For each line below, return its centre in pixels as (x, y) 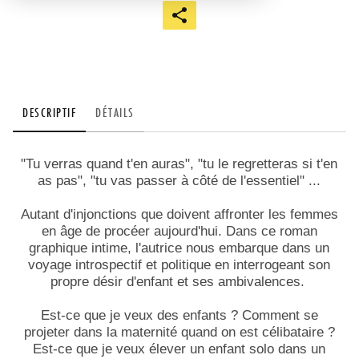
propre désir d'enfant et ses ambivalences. (179, 281)
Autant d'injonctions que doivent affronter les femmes (179, 214)
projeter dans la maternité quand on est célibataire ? (179, 332)
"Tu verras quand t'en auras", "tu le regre (143, 163)
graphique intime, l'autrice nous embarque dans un (179, 248)
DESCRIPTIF (49, 113)
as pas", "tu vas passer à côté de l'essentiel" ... (179, 180)
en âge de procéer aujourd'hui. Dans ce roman (179, 231)
